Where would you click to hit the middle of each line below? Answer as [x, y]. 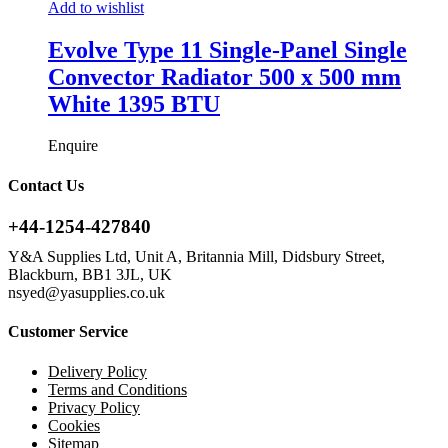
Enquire [73, 146]
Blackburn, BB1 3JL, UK [90, 274]
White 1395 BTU [134, 103]
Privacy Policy [94, 407]
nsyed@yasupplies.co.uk [86, 292]
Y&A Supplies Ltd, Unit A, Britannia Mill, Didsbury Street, [196, 256]
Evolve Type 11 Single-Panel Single [227, 49]
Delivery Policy [97, 371]
